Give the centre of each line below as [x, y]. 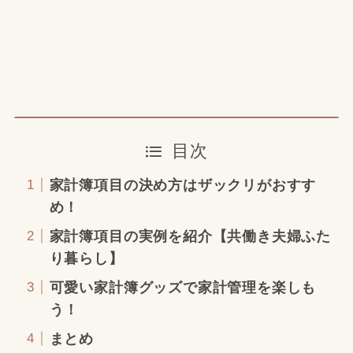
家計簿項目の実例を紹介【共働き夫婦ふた [190, 236]
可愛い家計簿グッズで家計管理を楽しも [183, 287]
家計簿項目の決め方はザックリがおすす [183, 185]
